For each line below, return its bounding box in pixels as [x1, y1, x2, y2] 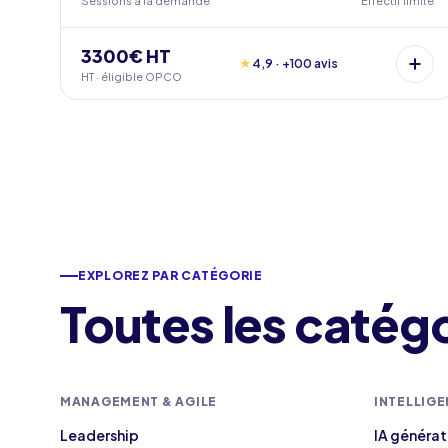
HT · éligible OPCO [81, 70, 182, 83]
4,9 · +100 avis [252, 55, 339, 71]
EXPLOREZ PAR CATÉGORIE [78, 268, 263, 283]
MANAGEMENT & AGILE [60, 394, 217, 409]
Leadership [60, 426, 139, 444]
